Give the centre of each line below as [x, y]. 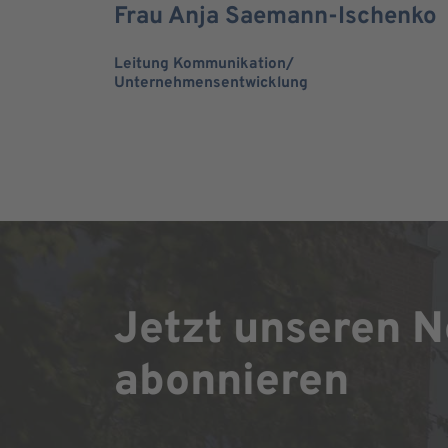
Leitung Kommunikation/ [204, 64]
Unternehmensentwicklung [211, 83]
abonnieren [231, 383]
